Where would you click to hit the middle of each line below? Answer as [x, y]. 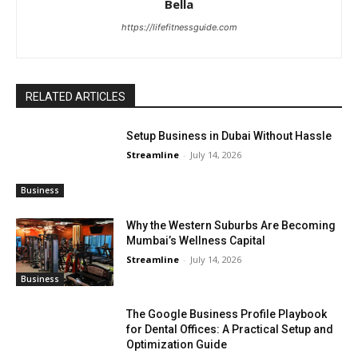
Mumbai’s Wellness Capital [196, 240]
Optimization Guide [177, 345]
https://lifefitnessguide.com [179, 28]
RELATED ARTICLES [76, 97]
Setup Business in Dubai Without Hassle [229, 136]
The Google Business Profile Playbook [227, 314]
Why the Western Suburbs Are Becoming [231, 225]
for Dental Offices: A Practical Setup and [230, 330]
